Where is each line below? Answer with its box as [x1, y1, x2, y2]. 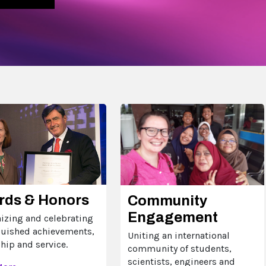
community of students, [127, 242, 232, 254]
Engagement [127, 209, 218, 225]
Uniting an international [127, 229, 230, 241]
